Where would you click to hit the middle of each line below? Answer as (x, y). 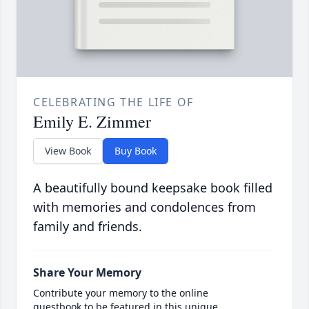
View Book (68, 151)
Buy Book (136, 151)
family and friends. (88, 227)
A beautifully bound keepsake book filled (153, 188)
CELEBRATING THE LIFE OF (113, 102)
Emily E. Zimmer (92, 122)
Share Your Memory (87, 273)
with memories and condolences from (144, 207)
